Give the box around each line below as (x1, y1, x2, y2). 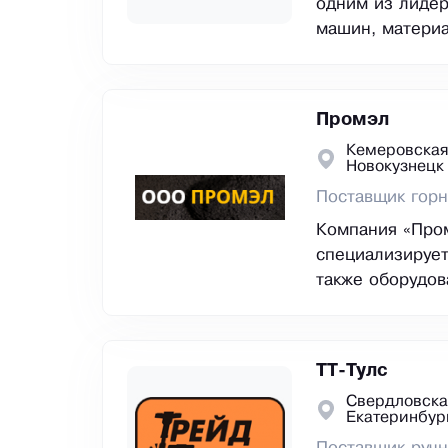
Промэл (316, 112, 389, 129)
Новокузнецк (346, 159, 444, 175)
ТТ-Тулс (316, 363, 388, 380)
